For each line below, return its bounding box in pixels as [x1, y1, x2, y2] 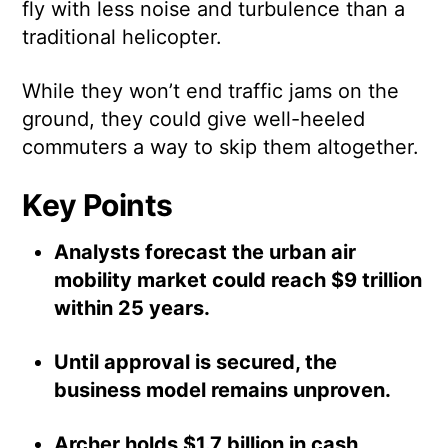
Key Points [22, 187, 173, 224]
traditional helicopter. [22, 25, 223, 50]
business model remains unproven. [54, 378, 392, 403]
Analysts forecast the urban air [54, 240, 357, 265]
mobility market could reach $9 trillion [54, 268, 423, 293]
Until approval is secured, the [54, 350, 338, 375]
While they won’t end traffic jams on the [22, 79, 400, 104]
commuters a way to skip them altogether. [22, 135, 420, 160]
